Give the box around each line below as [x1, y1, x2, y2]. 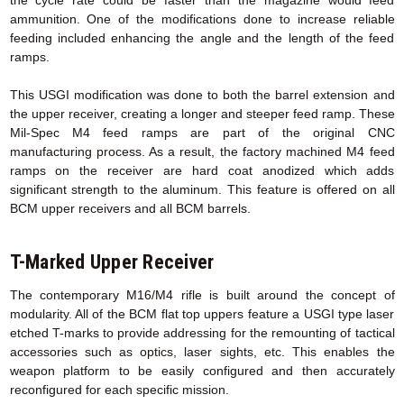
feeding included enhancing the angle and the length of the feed [9, 30, 395, 45]
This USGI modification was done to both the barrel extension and [9, 87, 395, 102]
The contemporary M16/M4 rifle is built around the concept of [9, 288, 395, 303]
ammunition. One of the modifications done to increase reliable [9, 11, 395, 26]
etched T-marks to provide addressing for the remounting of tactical [9, 326, 395, 341]
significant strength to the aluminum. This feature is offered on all [9, 181, 395, 197]
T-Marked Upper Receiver [9, 250, 215, 273]
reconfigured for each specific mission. [9, 382, 229, 398]
